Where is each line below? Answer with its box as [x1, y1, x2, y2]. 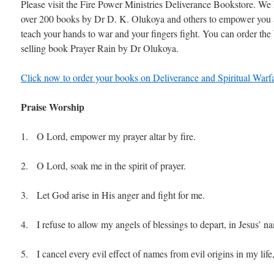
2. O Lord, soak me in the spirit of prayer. [21, 159, 186, 172]
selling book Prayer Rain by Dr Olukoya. [21, 42, 179, 54]
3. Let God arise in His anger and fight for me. [21, 188, 205, 201]
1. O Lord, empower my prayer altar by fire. [21, 130, 196, 143]
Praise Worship [21, 100, 84, 114]
